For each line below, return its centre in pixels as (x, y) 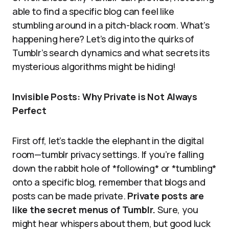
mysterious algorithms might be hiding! (94, 66)
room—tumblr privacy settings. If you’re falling (108, 154)
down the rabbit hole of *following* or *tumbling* (114, 168)
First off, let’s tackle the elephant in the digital (108, 141)
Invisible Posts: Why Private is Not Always (105, 97)
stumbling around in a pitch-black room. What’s (111, 25)
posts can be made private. (70, 196)
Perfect (29, 110)
